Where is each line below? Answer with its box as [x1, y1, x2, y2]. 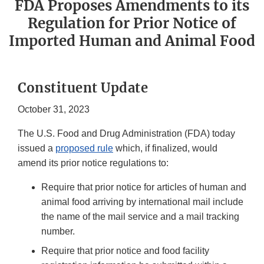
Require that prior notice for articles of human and [41, 182, 246, 193]
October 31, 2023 [18, 104, 90, 115]
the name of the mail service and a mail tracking [41, 212, 239, 222]
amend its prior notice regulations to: [18, 158, 169, 169]
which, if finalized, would [113, 143, 217, 154]
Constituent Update [18, 80, 148, 97]
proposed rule [55, 143, 113, 154]
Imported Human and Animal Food [9, 32, 255, 51]
